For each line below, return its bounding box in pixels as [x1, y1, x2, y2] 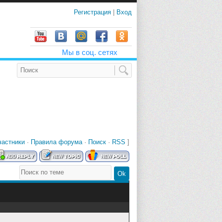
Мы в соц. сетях [62, 49, 117, 56]
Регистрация [74, 8, 113, 16]
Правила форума [31, 138, 82, 146]
